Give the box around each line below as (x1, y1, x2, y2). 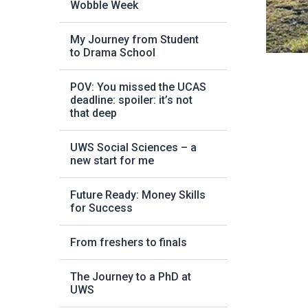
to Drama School (70, 46, 155, 59)
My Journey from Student (70, 33, 199, 46)
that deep (70, 107, 117, 120)
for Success (70, 201, 133, 214)
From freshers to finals (70, 236, 187, 249)
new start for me (70, 154, 154, 167)
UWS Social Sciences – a (70, 141, 197, 154)
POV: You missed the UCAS (70, 80, 206, 93)
